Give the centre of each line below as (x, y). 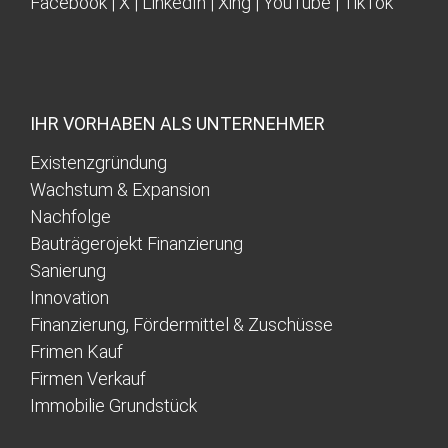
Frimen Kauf (76, 352)
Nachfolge (70, 217)
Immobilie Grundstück (113, 406)
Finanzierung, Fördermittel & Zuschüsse (181, 325)
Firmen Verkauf (88, 379)
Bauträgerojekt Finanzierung (136, 244)
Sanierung (68, 271)
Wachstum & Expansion (120, 190)
